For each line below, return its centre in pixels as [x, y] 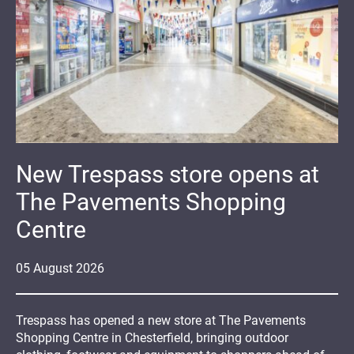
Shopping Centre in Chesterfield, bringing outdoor [152, 337]
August [53, 268]
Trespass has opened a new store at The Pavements [161, 320]
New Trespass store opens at [168, 174]
